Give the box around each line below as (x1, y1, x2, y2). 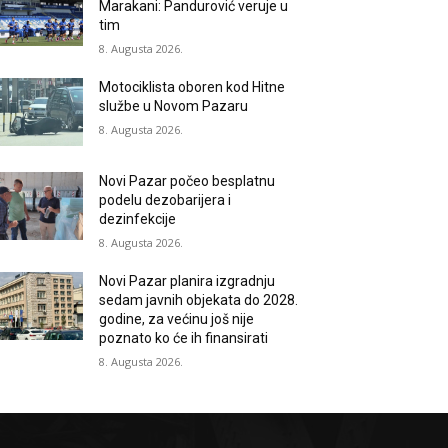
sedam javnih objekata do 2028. (99, 292, 299, 309)
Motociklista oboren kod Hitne (99, 79, 286, 95)
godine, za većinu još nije (99, 311, 255, 328)
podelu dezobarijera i (99, 192, 232, 209)
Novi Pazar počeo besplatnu (99, 173, 276, 190)
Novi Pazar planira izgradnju (99, 273, 276, 290)
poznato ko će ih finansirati (99, 330, 269, 347)
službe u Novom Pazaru (99, 98, 249, 114)
